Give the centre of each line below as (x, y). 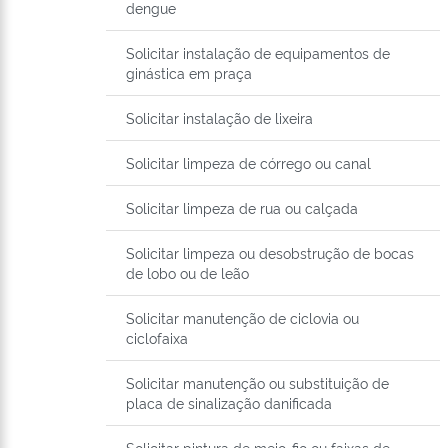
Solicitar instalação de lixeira (219, 118)
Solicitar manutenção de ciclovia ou (242, 318)
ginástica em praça (189, 73)
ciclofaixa (157, 338)
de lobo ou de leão (187, 273)
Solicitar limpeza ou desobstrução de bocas (270, 253)
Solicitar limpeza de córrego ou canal (248, 163)
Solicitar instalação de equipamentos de (258, 53)
